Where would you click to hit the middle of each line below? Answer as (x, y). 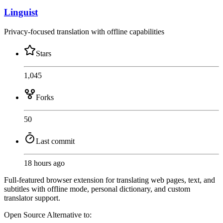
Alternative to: (69, 215)
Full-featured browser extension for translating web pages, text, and (110, 180)
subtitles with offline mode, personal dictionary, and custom (97, 189)
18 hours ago (44, 163)
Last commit (55, 141)
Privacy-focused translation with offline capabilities (84, 31)
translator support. (32, 198)
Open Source (25, 215)
